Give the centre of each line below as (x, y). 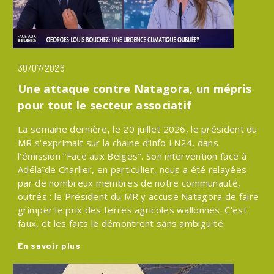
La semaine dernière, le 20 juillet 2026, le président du (138, 129)
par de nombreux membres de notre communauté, (129, 183)
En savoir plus (49, 246)
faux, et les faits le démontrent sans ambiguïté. (122, 223)
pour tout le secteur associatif (105, 105)
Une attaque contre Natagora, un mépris (135, 89)
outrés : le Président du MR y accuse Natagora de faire (139, 196)
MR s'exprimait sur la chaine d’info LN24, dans (118, 143)
